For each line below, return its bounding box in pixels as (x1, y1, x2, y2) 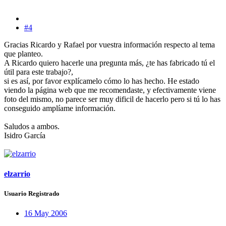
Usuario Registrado (4, 189, 60, 197)
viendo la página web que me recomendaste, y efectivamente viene (4, 86, 216, 95)
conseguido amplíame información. (4, 104, 116, 113)
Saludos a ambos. (4, 122, 60, 131)
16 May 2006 (24, 208, 67, 217)
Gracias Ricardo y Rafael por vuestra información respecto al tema (4, 40, 215, 49)
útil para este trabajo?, (4, 68, 73, 77)
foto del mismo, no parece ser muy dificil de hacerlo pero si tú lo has (4, 95, 220, 104)
